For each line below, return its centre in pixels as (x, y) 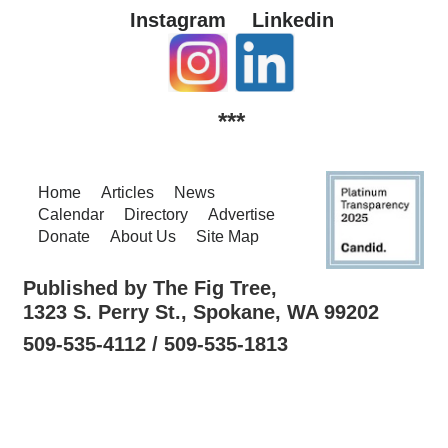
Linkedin (292, 20)
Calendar (71, 215)
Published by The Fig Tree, (150, 288)
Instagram (177, 20)
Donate (64, 237)
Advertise (241, 215)
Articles (127, 193)
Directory (156, 215)
